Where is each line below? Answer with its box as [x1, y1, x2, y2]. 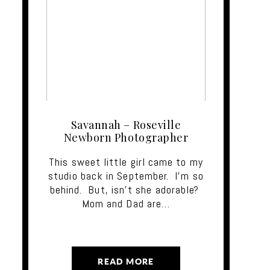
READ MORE [98, 257, 154, 267]
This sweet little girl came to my [49, 154, 203, 169]
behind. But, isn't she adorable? [49, 182, 202, 196]
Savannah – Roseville [71, 117, 181, 132]
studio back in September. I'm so [48, 168, 204, 183]
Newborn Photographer [63, 130, 189, 145]
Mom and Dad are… [81, 196, 171, 210]
